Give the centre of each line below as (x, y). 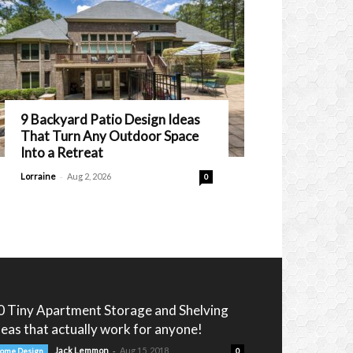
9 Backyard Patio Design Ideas (110, 119)
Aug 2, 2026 (89, 176)
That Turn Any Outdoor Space (110, 136)
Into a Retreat (62, 152)
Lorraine (38, 176)
